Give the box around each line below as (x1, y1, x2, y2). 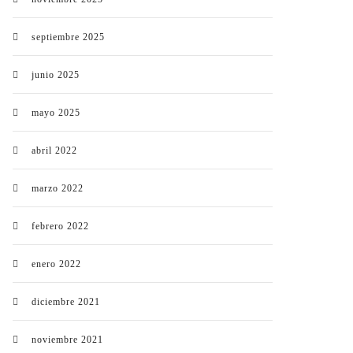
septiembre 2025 (32, 32, 105, 43)
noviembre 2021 (32, 334, 103, 345)
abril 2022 (32, 145, 77, 156)
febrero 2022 (32, 221, 89, 232)
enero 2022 (32, 258, 81, 269)
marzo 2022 (32, 183, 84, 194)
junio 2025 (32, 69, 80, 80)
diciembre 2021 (32, 296, 100, 307)
